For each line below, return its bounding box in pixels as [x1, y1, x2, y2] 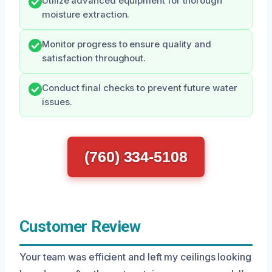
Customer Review [19, 217, 141, 236]
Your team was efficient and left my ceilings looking [19, 251, 251, 263]
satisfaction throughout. [42, 53, 146, 64]
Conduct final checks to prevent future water [42, 83, 237, 93]
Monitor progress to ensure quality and [42, 39, 211, 50]
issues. [42, 97, 72, 107]
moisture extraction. [42, 9, 130, 20]
